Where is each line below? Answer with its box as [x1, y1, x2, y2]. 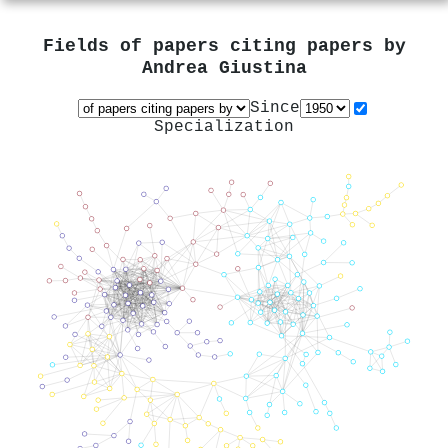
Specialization [154, 117, 294, 136]
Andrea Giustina [141, 58, 307, 80]
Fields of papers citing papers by [42, 36, 406, 58]
